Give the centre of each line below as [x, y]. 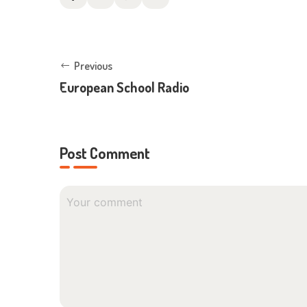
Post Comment [105, 152]
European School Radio [124, 87]
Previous [93, 65]
